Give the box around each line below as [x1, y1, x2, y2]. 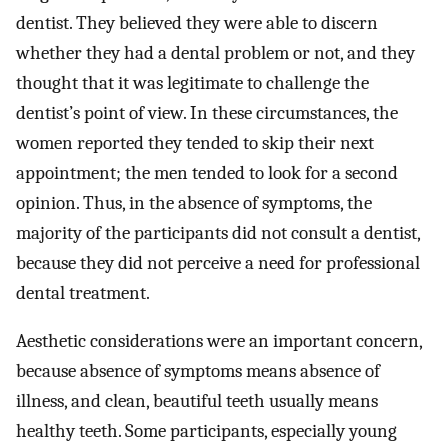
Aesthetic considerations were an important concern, [16, 330, 422, 353]
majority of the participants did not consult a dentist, [16, 221, 420, 244]
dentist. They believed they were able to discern [16, 11, 378, 34]
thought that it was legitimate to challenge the [16, 71, 369, 94]
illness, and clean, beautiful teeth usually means [16, 390, 378, 413]
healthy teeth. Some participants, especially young [16, 420, 397, 443]
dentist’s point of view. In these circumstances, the [16, 101, 398, 124]
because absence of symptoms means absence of [16, 360, 380, 383]
